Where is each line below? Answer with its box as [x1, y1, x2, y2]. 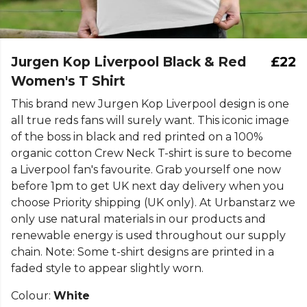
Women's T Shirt [11, 73, 125, 89]
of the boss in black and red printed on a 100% [11, 130, 263, 143]
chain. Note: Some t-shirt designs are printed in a [11, 245, 274, 258]
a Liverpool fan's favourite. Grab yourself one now [11, 163, 281, 176]
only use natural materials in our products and [11, 212, 266, 225]
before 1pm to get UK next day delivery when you [11, 180, 284, 193]
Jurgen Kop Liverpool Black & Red [11, 53, 246, 70]
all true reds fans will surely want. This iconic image [11, 114, 289, 127]
